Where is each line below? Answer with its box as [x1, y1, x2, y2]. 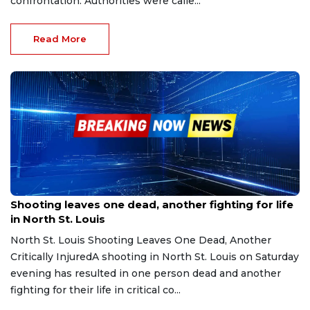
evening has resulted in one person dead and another [10, 266, 281, 280]
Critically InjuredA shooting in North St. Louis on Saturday [10, 250, 299, 263]
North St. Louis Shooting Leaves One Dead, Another [10, 233, 271, 246]
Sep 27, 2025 [10, 185, 61, 195]
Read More [33, 33, 86, 44]
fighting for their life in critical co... [10, 283, 181, 296]
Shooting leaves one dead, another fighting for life [10, 197, 293, 211]
